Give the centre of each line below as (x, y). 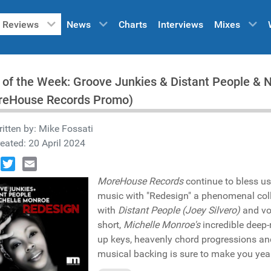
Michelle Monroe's (162, 225)
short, (110, 225)
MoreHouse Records (140, 181)
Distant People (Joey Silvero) (179, 210)
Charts (133, 25)
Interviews (181, 25)
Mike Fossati (66, 129)
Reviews (21, 25)
